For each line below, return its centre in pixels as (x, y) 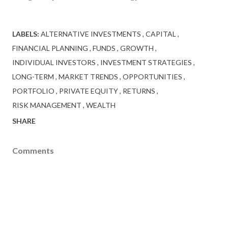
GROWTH (138, 48)
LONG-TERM (34, 77)
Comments (33, 151)
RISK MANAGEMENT (48, 105)
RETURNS (140, 91)
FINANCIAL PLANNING (51, 48)
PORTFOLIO (34, 91)
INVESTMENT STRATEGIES (147, 63)
